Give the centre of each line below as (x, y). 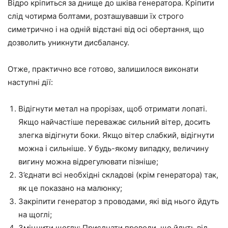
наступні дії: (30, 82)
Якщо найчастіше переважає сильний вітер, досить (114, 122)
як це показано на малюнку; (70, 188)
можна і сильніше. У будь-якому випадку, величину (113, 149)
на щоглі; (35, 215)
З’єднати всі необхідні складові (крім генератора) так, (118, 175)
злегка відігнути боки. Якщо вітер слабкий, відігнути (116, 135)
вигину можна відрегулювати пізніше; (88, 162)
